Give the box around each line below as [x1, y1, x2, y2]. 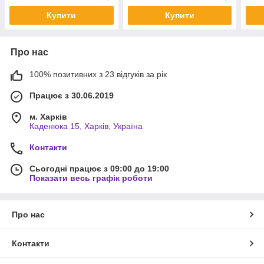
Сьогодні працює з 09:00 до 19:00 [29, 164, 169, 174]
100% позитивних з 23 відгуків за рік [29, 70, 167, 80]
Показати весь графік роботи [29, 173, 153, 183]
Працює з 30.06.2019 [29, 91, 114, 101]
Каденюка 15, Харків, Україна [29, 121, 143, 131]
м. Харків [29, 112, 67, 122]
